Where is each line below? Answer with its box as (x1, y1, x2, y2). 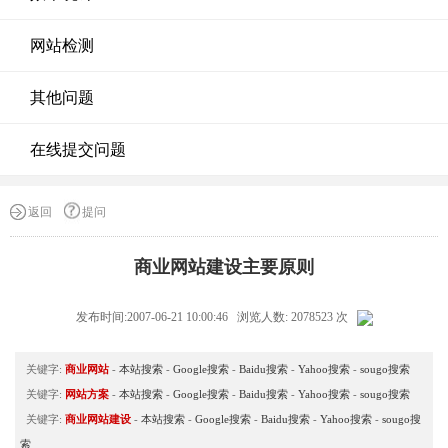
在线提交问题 (30, 141, 126, 158)
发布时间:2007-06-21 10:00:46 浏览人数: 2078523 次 (75, 310, 357, 324)
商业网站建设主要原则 (134, 257, 314, 277)
